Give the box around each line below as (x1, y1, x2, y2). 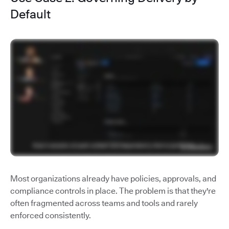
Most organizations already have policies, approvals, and (10, 173, 216, 184)
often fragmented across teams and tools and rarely (10, 198, 198, 208)
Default (10, 7, 51, 22)
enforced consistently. (10, 210, 91, 220)
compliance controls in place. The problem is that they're (10, 186, 216, 196)
